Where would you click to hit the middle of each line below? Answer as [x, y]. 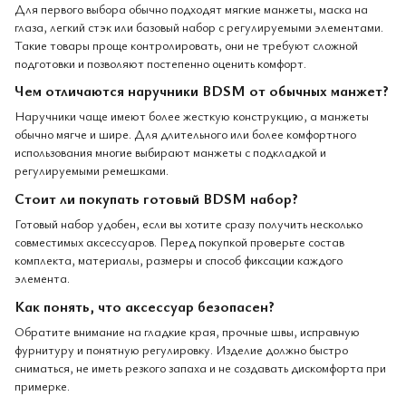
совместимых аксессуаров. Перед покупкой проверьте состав [179, 242]
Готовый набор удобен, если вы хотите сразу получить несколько [188, 224]
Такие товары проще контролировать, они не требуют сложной [186, 44]
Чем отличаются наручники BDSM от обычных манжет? [202, 91]
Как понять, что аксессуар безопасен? [145, 307]
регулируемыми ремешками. [92, 170]
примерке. [42, 386]
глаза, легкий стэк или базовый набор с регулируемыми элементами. [199, 26]
